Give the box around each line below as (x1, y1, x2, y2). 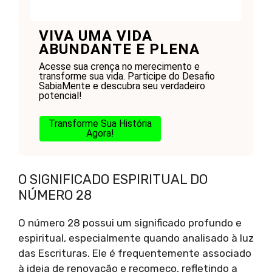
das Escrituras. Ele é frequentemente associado (18, 247, 251, 260)
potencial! (38, 89, 82, 101)
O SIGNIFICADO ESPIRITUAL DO (18, 171, 208, 188)
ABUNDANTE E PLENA (38, 40, 200, 58)
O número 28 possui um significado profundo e (18, 217, 242, 229)
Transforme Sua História (48, 117, 152, 129)
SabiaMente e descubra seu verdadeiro (38, 80, 205, 92)
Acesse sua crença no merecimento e (38, 60, 200, 72)
